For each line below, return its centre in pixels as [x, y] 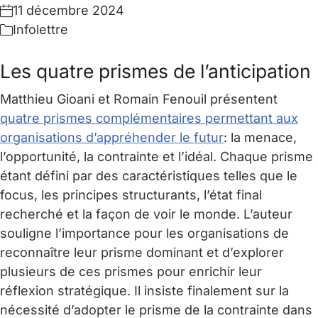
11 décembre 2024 [68, 10]
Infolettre [40, 29]
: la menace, [260, 138]
